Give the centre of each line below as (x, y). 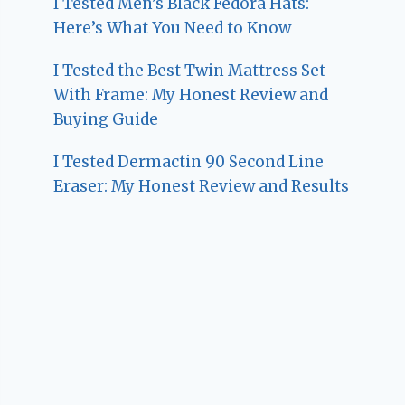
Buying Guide (106, 119)
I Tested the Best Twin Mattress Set (190, 70)
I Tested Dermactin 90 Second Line (189, 161)
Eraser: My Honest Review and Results (202, 186)
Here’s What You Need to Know (173, 28)
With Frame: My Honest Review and (191, 94)
